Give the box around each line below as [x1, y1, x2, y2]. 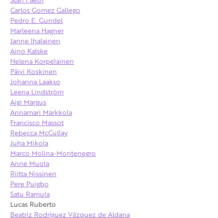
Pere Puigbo [10, 179, 49, 189]
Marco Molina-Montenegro [10, 148, 96, 159]
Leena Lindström [10, 87, 64, 97]
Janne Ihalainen [10, 36, 60, 46]
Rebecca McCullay [10, 127, 68, 138]
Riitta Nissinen [10, 168, 56, 179]
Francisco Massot [10, 117, 64, 128]
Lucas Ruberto [10, 199, 56, 210]
